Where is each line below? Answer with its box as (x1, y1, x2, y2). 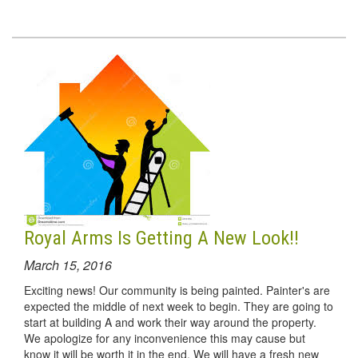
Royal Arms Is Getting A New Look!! (24, 226, 299, 249)
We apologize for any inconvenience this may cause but (24, 329, 305, 346)
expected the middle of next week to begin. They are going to (24, 297, 333, 314)
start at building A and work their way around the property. (24, 313, 316, 330)
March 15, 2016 (24, 255, 112, 274)
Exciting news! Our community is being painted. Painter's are (24, 281, 330, 298)
